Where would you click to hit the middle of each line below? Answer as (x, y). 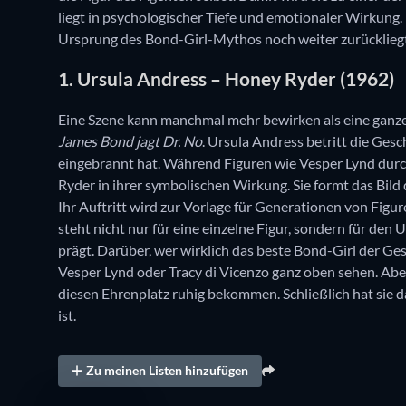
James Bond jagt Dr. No (130, 140)
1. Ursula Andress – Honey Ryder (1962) (226, 79)
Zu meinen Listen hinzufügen (168, 371)
